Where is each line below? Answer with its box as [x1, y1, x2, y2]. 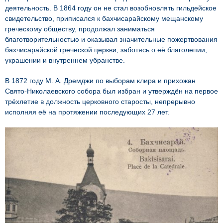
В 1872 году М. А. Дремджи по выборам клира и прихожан [5, 76, 196, 85]
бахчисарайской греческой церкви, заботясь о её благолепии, [5, 45, 207, 54]
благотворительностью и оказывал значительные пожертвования [5, 35, 218, 43]
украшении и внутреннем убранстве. [5, 56, 125, 64]
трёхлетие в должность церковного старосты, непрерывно [5, 97, 195, 106]
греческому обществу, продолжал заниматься [5, 24, 155, 33]
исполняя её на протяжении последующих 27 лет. [5, 108, 169, 116]
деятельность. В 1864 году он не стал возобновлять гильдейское [5, 3, 217, 12]
